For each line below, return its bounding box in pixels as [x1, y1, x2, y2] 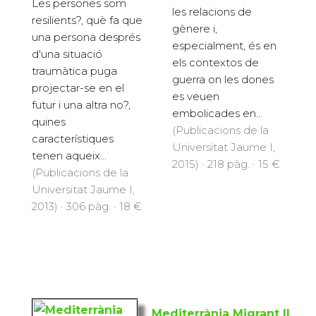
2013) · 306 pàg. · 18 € [32, 199, 142, 213]
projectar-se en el [32, 80, 124, 95]
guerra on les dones [172, 72, 274, 86]
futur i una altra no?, [32, 97, 130, 111]
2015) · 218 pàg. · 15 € [172, 157, 280, 171]
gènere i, [172, 21, 217, 35]
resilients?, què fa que [32, 13, 142, 27]
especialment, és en [172, 38, 276, 52]
